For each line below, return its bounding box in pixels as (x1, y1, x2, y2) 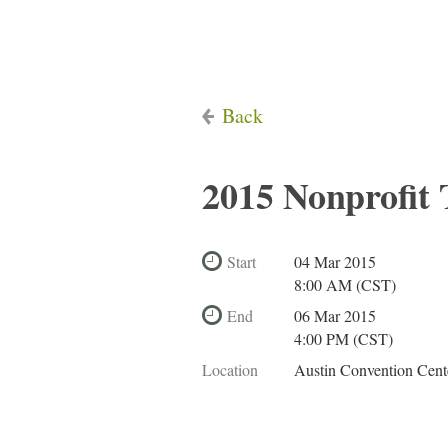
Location (202, 359, 258, 380)
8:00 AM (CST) (294, 274, 396, 295)
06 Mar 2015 (294, 305, 376, 326)
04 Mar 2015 (294, 251, 376, 272)
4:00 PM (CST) (294, 328, 393, 349)
